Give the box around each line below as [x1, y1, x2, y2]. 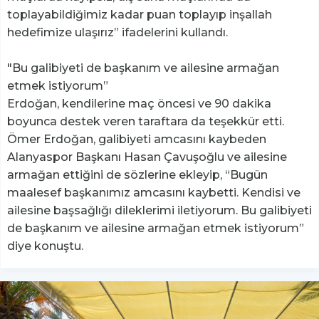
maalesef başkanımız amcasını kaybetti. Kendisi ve [7, 186, 300, 200]
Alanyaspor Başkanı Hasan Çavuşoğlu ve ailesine [7, 150, 287, 164]
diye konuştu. [7, 239, 86, 253]
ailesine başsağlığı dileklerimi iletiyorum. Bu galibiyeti [7, 204, 312, 218]
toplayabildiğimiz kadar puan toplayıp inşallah [7, 8, 272, 22]
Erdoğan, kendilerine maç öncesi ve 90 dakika [7, 97, 271, 111]
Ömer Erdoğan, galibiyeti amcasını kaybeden [7, 132, 266, 147]
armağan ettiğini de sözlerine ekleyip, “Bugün [7, 168, 268, 182]
